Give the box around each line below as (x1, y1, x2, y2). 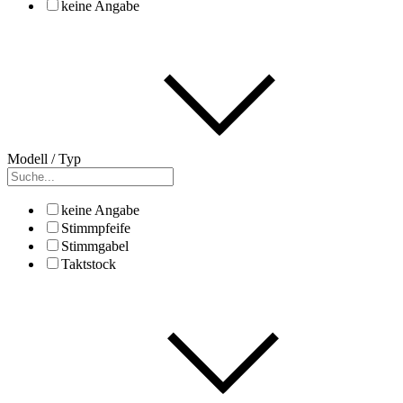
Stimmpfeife (61, 219, 130, 236)
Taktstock (61, 255, 116, 272)
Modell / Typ (7, 150, 81, 166)
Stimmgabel (61, 237, 129, 254)
